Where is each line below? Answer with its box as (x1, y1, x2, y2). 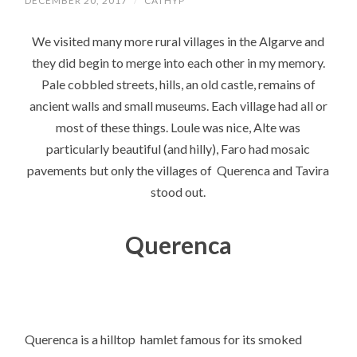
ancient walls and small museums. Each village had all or (29, 98, 328, 114)
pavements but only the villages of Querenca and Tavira (27, 163, 330, 178)
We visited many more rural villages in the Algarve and (32, 33, 325, 49)
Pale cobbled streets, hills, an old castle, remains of (41, 76, 316, 92)
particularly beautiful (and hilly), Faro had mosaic (46, 141, 311, 157)
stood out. (151, 184, 206, 200)
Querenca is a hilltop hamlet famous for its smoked (25, 331, 303, 347)
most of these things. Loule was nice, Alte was (56, 120, 301, 135)
